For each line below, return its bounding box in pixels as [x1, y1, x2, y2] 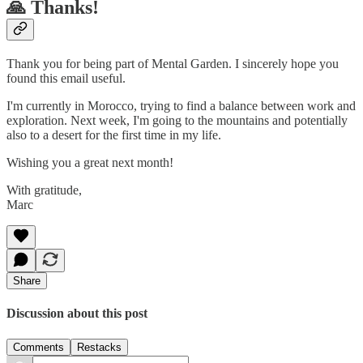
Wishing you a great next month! [6, 155, 173, 169]
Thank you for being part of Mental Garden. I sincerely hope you [6, 56, 339, 70]
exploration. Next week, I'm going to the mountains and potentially [6, 113, 348, 127]
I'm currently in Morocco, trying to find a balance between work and [6, 98, 356, 113]
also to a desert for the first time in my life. [6, 127, 221, 142]
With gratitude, [6, 182, 82, 197]
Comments [13, 340, 64, 353]
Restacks [77, 340, 122, 353]
